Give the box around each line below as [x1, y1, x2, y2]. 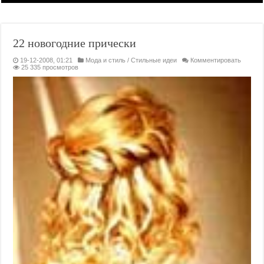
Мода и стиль [85, 57, 126, 64]
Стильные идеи [131, 57, 177, 64]
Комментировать [190, 57, 242, 64]
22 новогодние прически [13, 37, 137, 49]
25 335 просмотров [21, 64, 79, 71]
